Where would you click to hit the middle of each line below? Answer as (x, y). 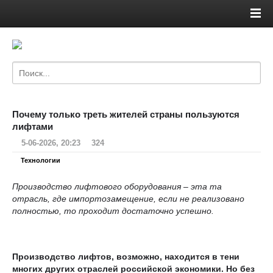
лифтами (33, 126)
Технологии (41, 160)
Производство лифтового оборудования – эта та (117, 186)
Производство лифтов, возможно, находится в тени (126, 256)
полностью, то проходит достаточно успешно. (115, 211)
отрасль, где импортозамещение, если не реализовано (128, 198)
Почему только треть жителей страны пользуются (126, 114)
